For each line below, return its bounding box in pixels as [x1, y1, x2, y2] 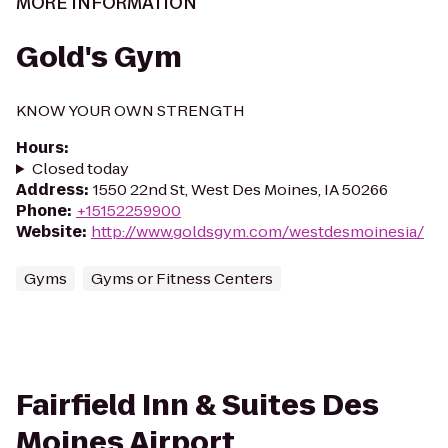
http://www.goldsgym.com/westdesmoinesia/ [91, 221, 424, 242]
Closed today [31, 158, 129, 179]
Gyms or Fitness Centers [91, 268, 273, 289]
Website [16, 221, 82, 242]
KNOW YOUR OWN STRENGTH [16, 100, 245, 121]
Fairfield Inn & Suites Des [16, 386, 379, 425]
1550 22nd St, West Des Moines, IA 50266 [93, 179, 388, 200]
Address [16, 179, 84, 200]
